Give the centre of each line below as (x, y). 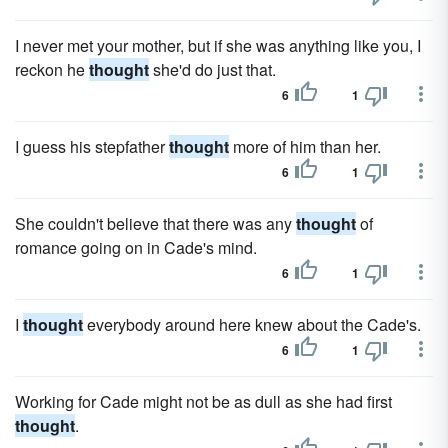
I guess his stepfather (92, 146)
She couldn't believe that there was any (155, 223)
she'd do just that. (212, 69)
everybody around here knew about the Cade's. (252, 324)
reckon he (52, 69)
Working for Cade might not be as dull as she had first (203, 401)
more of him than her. (305, 146)
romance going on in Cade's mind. (136, 247)
